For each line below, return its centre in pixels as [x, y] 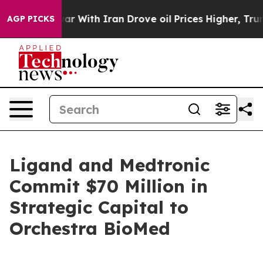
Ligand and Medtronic [109, 165]
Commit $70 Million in [109, 186]
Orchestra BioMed [90, 228]
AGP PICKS [31, 19]
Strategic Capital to [99, 207]
